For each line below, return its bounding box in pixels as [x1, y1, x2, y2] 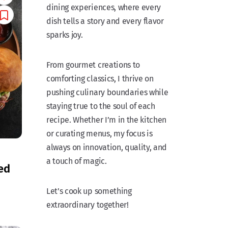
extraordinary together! [46, 200, 129, 210]
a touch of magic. [46, 156, 107, 166]
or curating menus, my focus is [46, 129, 153, 139]
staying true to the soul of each [46, 101, 155, 111]
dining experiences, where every [46, 3, 161, 13]
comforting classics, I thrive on [46, 74, 154, 84]
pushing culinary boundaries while [46, 88, 168, 98]
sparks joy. [46, 30, 83, 40]
